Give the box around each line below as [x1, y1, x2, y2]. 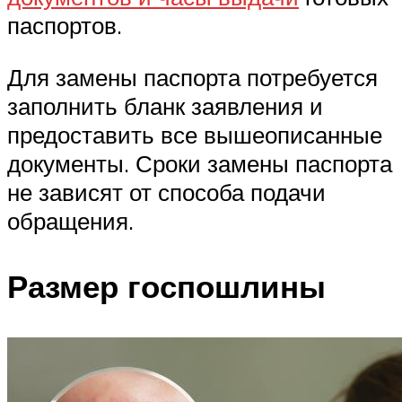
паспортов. [7, 10, 122, 39]
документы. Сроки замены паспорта [7, 148, 392, 178]
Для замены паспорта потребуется [7, 62, 378, 92]
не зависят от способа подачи [7, 177, 326, 206]
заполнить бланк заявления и [7, 91, 323, 120]
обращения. [7, 205, 134, 235]
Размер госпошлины [7, 266, 326, 306]
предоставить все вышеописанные [7, 119, 382, 149]
